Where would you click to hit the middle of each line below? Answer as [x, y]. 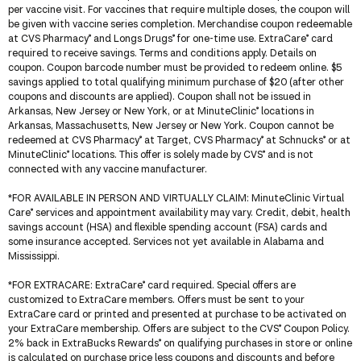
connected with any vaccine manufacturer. [108, 168]
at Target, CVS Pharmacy [201, 139]
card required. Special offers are [220, 284]
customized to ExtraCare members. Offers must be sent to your [156, 299]
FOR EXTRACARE [51, 284]
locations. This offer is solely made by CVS [166, 154]
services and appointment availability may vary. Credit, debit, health [192, 212]
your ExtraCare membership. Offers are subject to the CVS [143, 328]
